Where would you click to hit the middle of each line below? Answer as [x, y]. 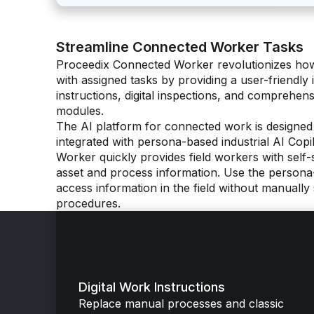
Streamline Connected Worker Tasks [180, 47]
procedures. [88, 203]
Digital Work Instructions [152, 287]
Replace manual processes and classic [181, 303]
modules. [80, 110]
